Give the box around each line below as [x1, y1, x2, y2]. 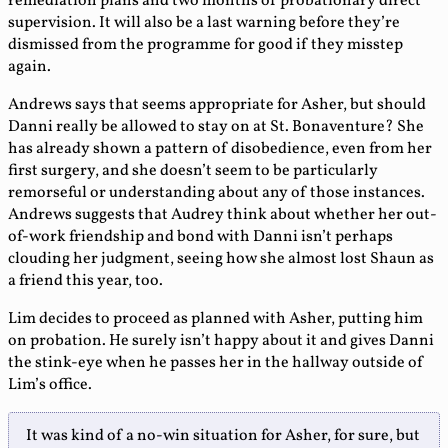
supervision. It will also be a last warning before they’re [8, 12, 400, 35]
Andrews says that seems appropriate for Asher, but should [8, 94, 426, 117]
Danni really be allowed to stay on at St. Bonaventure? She [8, 116, 424, 139]
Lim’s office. [8, 374, 92, 397]
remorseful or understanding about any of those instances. [8, 182, 425, 205]
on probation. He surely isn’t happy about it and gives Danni [8, 330, 434, 353]
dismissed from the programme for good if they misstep [8, 34, 403, 57]
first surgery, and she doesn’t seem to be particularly [8, 160, 378, 183]
